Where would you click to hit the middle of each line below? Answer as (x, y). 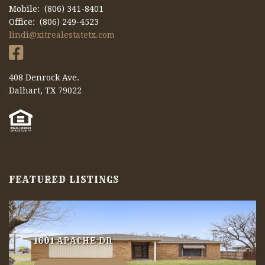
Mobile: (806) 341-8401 (56, 9)
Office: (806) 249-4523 (54, 22)
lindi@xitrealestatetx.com (62, 35)
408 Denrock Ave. (44, 77)
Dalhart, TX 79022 (45, 90)
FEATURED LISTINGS (64, 179)
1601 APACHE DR (73, 240)
